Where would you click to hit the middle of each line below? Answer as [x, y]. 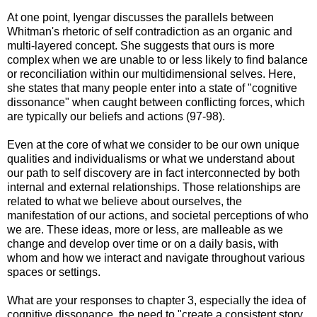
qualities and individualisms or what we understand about [151, 159]
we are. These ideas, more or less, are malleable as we [145, 230]
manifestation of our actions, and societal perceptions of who [158, 216]
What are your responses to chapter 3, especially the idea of [156, 301]
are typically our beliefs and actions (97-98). [116, 117]
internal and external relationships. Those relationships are [154, 188]
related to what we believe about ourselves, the [125, 202]
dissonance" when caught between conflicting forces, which [156, 103]
